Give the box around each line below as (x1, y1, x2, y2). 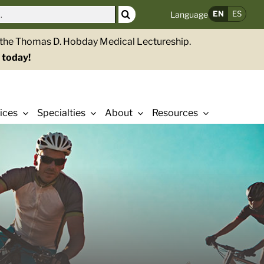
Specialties (37, 107, 86, 118)
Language (170, 9, 208, 19)
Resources (152, 107, 199, 118)
